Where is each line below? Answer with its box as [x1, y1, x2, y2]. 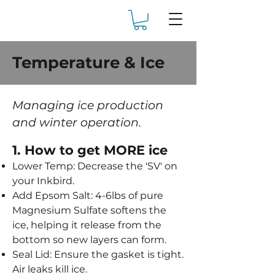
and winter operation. [12, 115, 141, 130]
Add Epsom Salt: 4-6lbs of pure [12, 189, 163, 201]
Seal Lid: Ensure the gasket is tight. [12, 248, 184, 260]
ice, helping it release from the [12, 219, 161, 231]
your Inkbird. [12, 174, 74, 187]
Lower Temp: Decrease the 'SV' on [12, 160, 177, 172]
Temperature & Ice [12, 52, 165, 72]
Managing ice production [12, 98, 163, 112]
